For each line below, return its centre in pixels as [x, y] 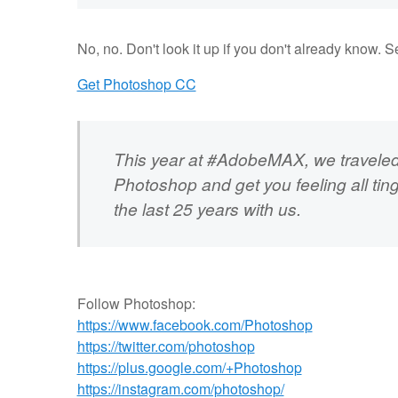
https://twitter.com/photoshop [166, 346]
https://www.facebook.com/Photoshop [195, 325]
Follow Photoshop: [136, 304]
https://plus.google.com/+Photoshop [189, 368]
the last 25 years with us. [207, 208]
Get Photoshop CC [136, 84]
